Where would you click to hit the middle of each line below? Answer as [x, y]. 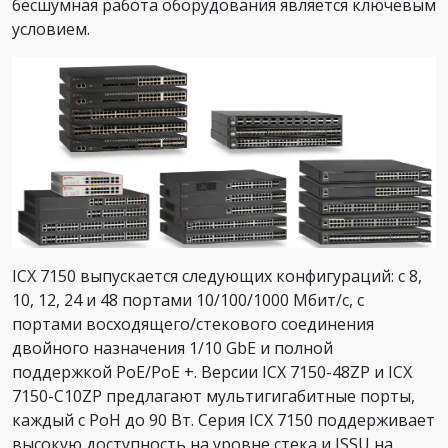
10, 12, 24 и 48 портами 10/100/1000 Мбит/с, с [188, 300]
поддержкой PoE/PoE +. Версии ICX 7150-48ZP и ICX [212, 372]
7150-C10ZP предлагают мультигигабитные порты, [213, 396]
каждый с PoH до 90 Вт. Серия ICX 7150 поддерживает [223, 420]
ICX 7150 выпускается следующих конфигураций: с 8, [217, 276]
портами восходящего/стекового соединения [193, 324]
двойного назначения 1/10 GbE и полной [172, 348]
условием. [51, 29]
